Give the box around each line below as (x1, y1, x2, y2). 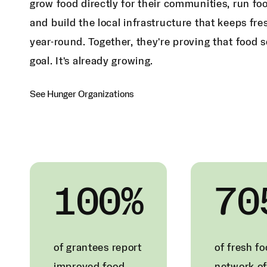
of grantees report (54, 243, 142, 253)
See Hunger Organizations (30, 89, 133, 99)
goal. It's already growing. (30, 56, 154, 67)
